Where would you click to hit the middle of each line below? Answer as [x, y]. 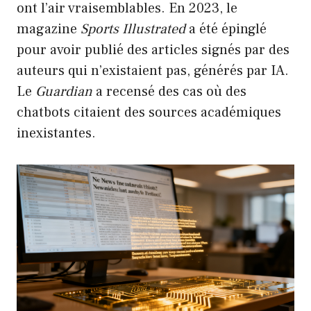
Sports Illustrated [133, 30]
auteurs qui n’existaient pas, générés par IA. [153, 71]
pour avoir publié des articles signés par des [153, 50]
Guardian [64, 92]
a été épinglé [226, 30]
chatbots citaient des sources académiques [149, 113]
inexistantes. [56, 134]
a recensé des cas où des [169, 92]
